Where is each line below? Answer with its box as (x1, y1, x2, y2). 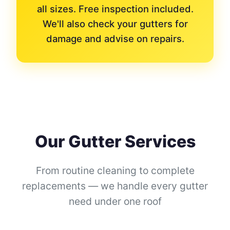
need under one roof (68, 195, 162, 207)
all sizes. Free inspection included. (36, 3, 194, 14)
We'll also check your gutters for (42, 18, 188, 29)
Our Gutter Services (34, 131, 196, 151)
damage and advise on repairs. (46, 33, 184, 44)
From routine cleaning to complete (35, 164, 195, 177)
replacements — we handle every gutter (22, 180, 208, 192)
